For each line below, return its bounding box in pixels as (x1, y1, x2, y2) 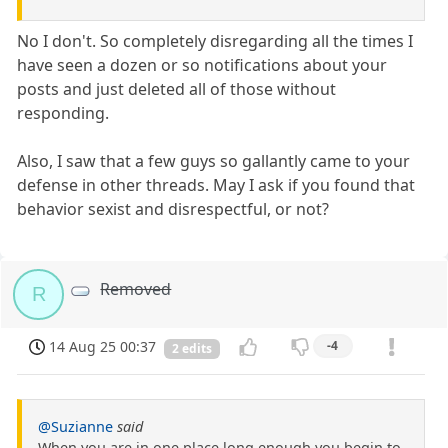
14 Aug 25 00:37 (49, 337, 157, 357)
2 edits (172, 340, 212, 358)
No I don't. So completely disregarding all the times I (17, 29, 414, 52)
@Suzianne (38, 417, 113, 437)
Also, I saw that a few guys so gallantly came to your (17, 149, 411, 172)
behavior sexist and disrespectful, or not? (17, 197, 330, 220)
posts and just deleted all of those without (17, 77, 337, 100)
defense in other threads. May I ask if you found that (17, 173, 416, 196)
